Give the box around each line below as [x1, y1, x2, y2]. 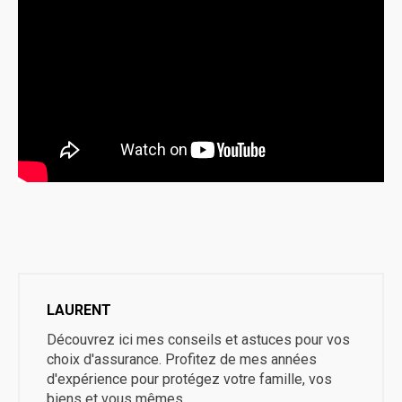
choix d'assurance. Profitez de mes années [47, 350, 317, 368]
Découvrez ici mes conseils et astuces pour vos [47, 330, 350, 348]
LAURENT [47, 301, 111, 319]
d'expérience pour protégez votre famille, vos [47, 370, 332, 388]
